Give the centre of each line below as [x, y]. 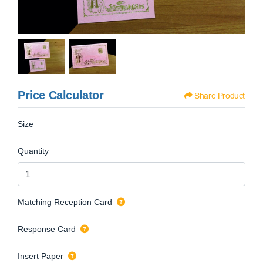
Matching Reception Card [65, 202]
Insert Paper [41, 256]
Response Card [47, 229]
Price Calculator [61, 95]
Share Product [220, 96]
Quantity [33, 151]
